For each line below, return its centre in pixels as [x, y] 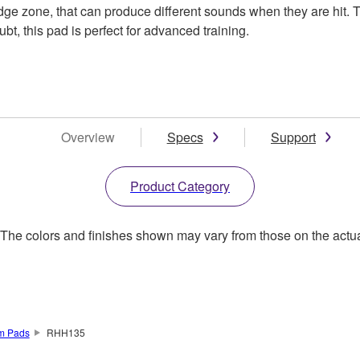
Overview [88, 137]
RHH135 [65, 332]
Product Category [180, 186]
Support [293, 137]
